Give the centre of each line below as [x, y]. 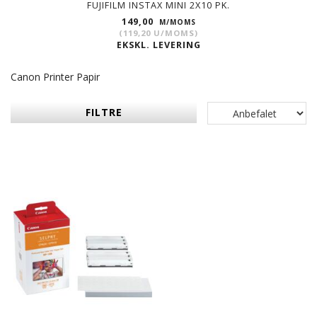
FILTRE [104, 113]
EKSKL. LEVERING [158, 45]
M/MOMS [176, 22]
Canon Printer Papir [55, 77]
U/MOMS [173, 33]
